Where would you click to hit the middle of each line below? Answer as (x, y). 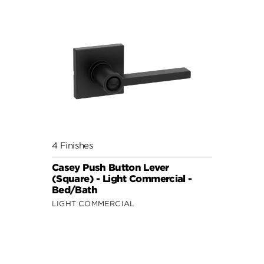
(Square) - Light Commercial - (122, 179)
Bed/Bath (75, 190)
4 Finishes (73, 145)
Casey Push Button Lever (110, 167)
